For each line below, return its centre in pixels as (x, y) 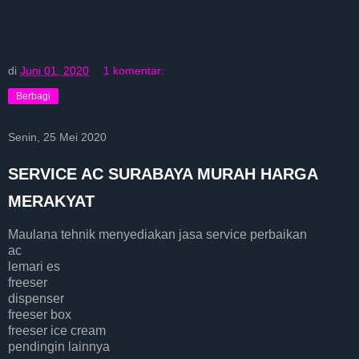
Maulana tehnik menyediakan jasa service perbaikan (157, 235)
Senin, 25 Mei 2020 (57, 137)
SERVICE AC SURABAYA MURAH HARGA (163, 174)
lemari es (34, 267)
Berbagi (33, 97)
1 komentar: (134, 71)
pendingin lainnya (59, 347)
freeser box (40, 315)
